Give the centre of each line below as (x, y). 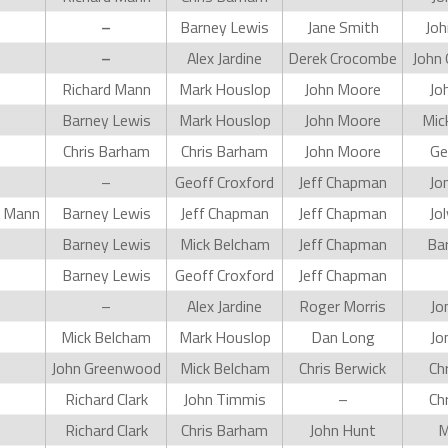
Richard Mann (106, 89)
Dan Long (342, 337)
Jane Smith (342, 27)
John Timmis (224, 399)
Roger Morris (342, 306)
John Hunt (342, 430)
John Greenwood (106, 368)
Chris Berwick (342, 368)
